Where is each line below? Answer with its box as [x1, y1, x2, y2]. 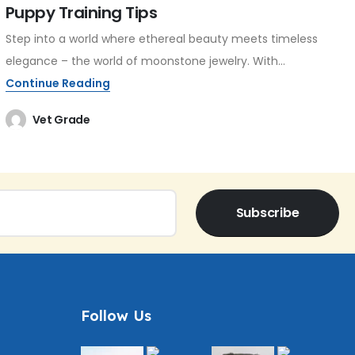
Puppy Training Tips [5, 2, 158, 25]
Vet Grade [32, 112, 90, 128]
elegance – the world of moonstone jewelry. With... [5, 53, 285, 70]
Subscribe [235, 204, 300, 223]
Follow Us [81, 307, 151, 326]
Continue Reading [5, 75, 110, 92]
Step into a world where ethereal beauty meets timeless [5, 31, 318, 48]
